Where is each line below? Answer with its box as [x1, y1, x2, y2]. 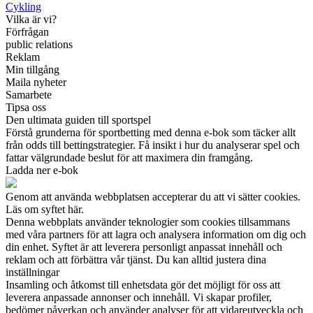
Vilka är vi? [6, 13, 57, 26]
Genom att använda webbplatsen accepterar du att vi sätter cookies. [6, 191, 300, 203]
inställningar [6, 266, 59, 279]
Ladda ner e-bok [6, 164, 78, 177]
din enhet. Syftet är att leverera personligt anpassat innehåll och [6, 241, 282, 254]
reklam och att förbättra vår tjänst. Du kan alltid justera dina [6, 254, 266, 266]
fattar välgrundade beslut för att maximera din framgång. [6, 152, 253, 164]
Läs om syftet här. [6, 203, 84, 216]
